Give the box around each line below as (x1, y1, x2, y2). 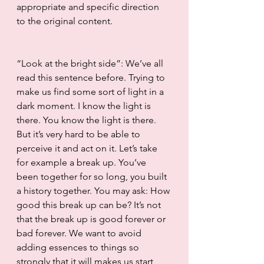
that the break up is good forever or (16, 213, 168, 225)
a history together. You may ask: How (16, 184, 172, 196)
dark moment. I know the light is (16, 100, 153, 111)
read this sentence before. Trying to (16, 71, 167, 83)
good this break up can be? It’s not (16, 199, 163, 210)
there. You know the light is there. (16, 114, 159, 126)
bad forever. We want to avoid (16, 227, 144, 239)
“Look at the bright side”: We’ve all (16, 57, 166, 69)
